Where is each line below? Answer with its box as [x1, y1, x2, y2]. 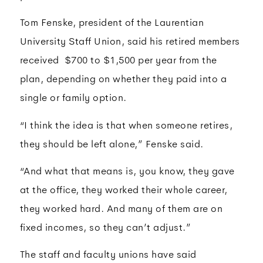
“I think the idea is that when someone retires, [19, 119, 233, 131]
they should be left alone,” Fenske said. [19, 137, 204, 150]
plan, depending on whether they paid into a [19, 73, 227, 86]
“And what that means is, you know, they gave [19, 164, 235, 177]
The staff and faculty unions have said [19, 248, 197, 261]
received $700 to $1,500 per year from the [19, 54, 217, 67]
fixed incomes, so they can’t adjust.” [19, 221, 191, 234]
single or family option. [19, 92, 127, 104]
